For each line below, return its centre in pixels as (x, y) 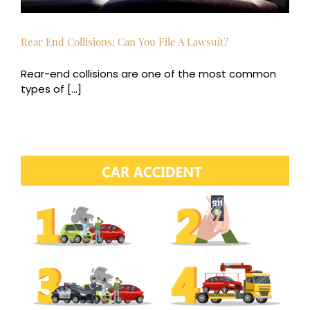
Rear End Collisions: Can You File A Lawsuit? (125, 41)
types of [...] (51, 89)
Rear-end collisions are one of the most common (148, 73)
